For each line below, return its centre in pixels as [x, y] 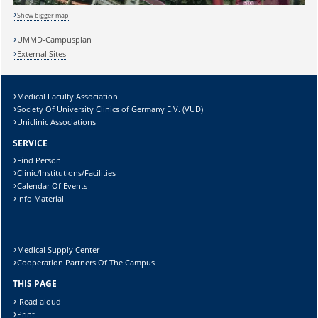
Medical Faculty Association [68, 96]
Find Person [39, 160]
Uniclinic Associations [57, 121]
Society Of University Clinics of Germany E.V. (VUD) [110, 109]
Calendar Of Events [53, 186]
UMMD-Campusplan [55, 39]
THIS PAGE [34, 284]
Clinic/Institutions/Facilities [67, 173]
